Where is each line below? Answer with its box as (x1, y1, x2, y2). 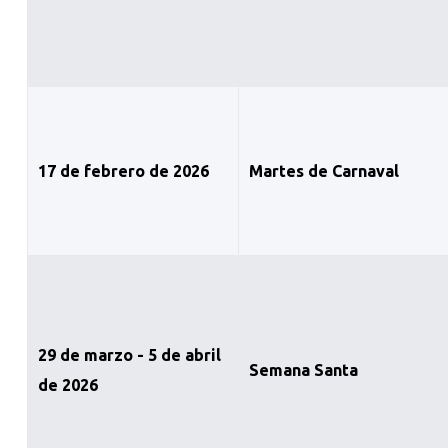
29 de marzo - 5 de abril (37, 346, 221, 365)
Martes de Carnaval (248, 162, 399, 181)
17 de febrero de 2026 (37, 162, 209, 181)
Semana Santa (248, 361, 358, 380)
